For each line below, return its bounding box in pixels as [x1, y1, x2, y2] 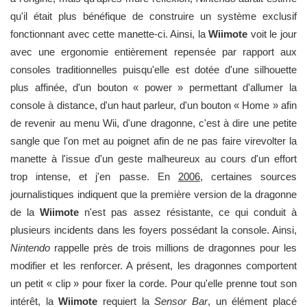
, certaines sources [199, 171, 297, 182]
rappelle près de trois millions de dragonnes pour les [50, 242, 297, 254]
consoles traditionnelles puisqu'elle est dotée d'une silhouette [10, 64, 297, 75]
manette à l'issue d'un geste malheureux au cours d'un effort [10, 153, 297, 164]
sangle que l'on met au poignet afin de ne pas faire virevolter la [10, 135, 297, 147]
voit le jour [247, 28, 297, 40]
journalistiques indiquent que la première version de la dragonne [10, 188, 297, 200]
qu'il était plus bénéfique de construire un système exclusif [10, 10, 297, 22]
